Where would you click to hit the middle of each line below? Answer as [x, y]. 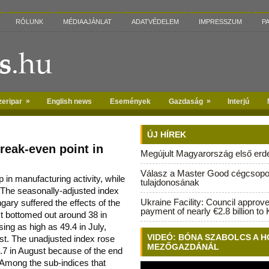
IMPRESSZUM [220, 22]
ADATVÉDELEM [155, 22]
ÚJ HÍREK [167, 134]
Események [130, 101]
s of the [106, 203]
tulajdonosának [170, 182]
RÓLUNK [29, 22]
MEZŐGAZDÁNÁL [183, 247]
